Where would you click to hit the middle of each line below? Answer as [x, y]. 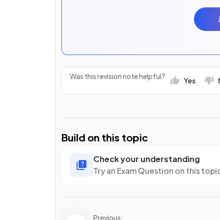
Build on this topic [105, 137]
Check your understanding [147, 159]
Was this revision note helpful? [118, 76]
